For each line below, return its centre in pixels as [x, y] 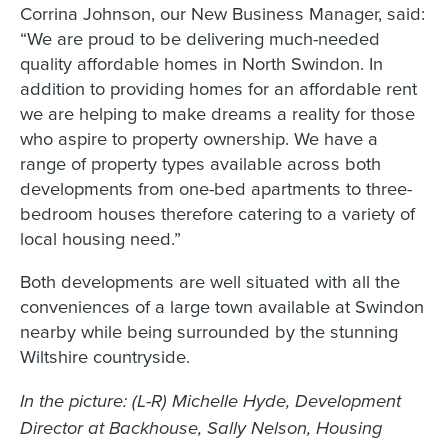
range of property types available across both [200, 163]
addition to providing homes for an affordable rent [218, 88]
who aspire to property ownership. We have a [198, 138]
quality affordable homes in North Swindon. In [201, 63]
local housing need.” [100, 238]
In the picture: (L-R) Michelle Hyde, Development [210, 401]
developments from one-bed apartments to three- [215, 188]
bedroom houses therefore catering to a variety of [217, 213]
